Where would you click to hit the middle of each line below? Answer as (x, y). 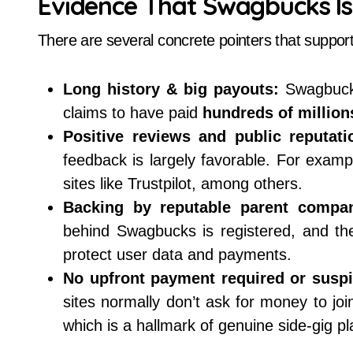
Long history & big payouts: (171, 89)
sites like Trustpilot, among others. (183, 184)
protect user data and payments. (177, 255)
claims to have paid (133, 113)
